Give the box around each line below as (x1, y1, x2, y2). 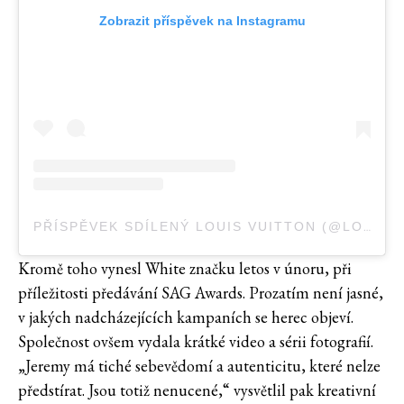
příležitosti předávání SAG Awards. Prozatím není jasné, (18, 282, 383, 304)
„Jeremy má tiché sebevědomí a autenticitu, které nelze (18, 355, 381, 377)
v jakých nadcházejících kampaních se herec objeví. (18, 307, 353, 328)
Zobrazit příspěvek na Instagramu (98, 14, 306, 29)
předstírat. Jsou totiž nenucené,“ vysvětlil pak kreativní (18, 380, 376, 401)
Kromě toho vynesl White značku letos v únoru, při (18, 258, 352, 280)
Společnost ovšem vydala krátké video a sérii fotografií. (18, 331, 373, 353)
